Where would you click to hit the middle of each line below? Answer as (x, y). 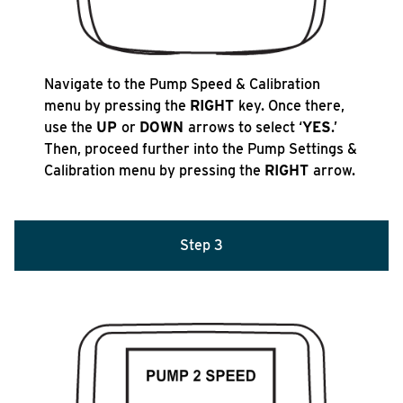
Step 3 (201, 245)
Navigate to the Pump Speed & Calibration (183, 84)
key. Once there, (292, 106)
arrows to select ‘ (246, 127)
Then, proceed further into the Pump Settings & (201, 149)
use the (71, 127)
